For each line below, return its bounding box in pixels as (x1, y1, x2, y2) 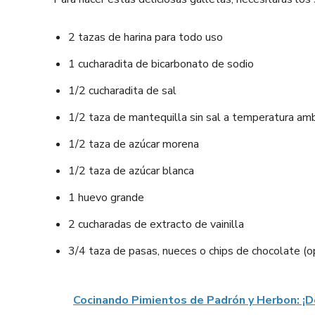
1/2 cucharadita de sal (68, 83, 176, 98)
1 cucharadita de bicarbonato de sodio (68, 56, 254, 72)
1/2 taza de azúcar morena (68, 136, 199, 152)
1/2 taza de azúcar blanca (68, 163, 194, 179)
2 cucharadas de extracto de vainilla (68, 217, 244, 232)
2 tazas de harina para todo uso (68, 30, 223, 45)
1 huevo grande (68, 190, 144, 205)
